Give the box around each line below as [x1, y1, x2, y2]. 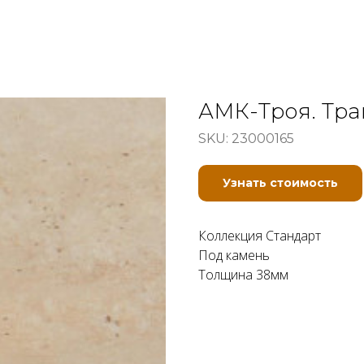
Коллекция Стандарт [198, 227, 321, 245]
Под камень [198, 246, 270, 264]
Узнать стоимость [223, 175, 338, 190]
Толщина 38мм [198, 266, 288, 284]
